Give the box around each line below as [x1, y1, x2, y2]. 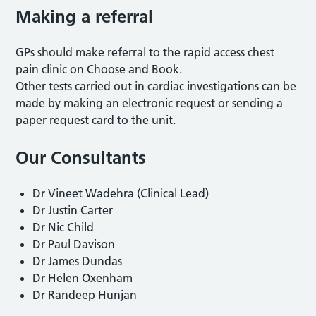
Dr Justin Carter [32, 202, 114, 217]
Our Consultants [16, 147, 147, 168]
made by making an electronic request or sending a [16, 95, 284, 110]
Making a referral [16, 6, 154, 27]
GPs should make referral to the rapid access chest [16, 44, 275, 59]
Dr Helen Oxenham [32, 270, 133, 285]
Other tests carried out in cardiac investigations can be [16, 78, 297, 93]
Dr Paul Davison [32, 236, 116, 251]
